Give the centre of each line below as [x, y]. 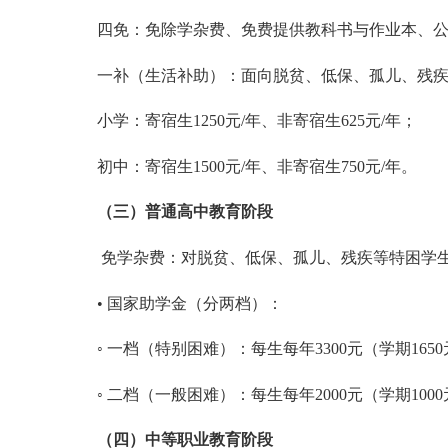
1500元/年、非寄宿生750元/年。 [304, 166]
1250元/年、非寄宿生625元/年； [304, 121]
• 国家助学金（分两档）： [189, 303]
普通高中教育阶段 [208, 212]
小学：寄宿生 [144, 121]
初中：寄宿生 [144, 166]
